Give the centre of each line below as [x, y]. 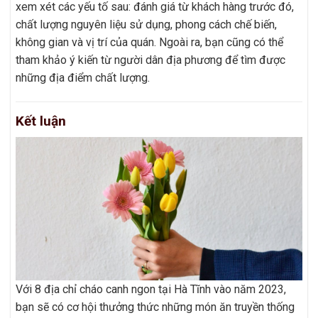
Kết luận [41, 121]
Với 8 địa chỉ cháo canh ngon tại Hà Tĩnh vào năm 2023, [151, 289]
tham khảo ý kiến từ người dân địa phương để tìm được [150, 60]
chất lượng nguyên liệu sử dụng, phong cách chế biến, [146, 25]
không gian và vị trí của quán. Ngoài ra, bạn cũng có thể [149, 43]
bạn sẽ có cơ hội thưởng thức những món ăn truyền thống [155, 307]
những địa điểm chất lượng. [83, 78]
